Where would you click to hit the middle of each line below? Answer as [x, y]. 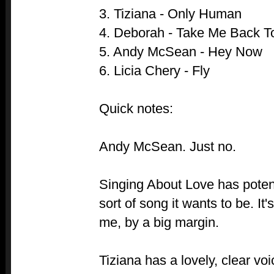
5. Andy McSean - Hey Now [181, 52]
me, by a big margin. [159, 223]
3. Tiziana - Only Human [170, 14]
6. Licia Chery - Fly [154, 71]
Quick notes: [136, 109]
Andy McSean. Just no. [168, 147]
